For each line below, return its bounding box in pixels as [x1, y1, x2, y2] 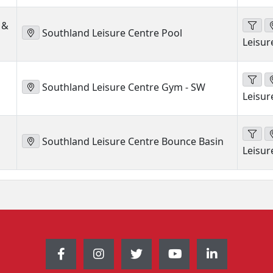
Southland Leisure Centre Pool [40, 26, 182, 40]
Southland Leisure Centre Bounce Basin [40, 135, 224, 148]
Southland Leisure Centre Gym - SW [40, 80, 205, 94]
